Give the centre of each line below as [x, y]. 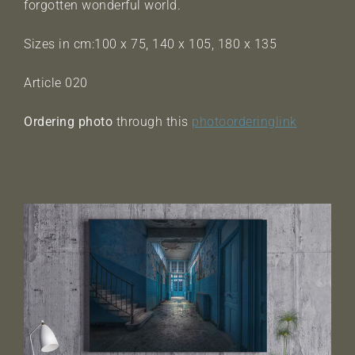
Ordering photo [68, 121]
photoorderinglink [244, 121]
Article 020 [56, 82]
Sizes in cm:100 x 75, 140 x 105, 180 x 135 [150, 44]
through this [152, 121]
